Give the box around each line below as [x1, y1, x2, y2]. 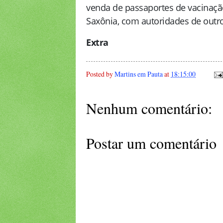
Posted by [86, 69, 114, 79]
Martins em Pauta [114, 69, 163, 79]
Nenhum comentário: [86, 98, 212, 118]
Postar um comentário [86, 132, 217, 153]
